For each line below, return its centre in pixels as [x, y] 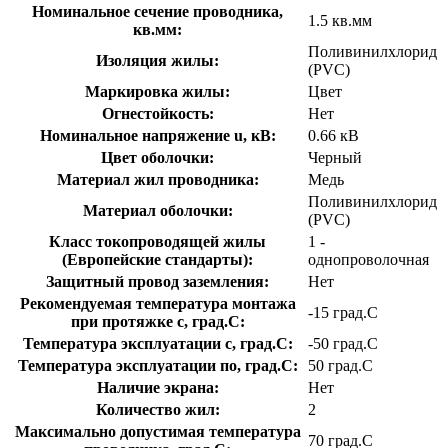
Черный [335, 157]
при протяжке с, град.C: [157, 321]
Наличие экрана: [157, 387]
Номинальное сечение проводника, [157, 11]
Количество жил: [157, 409]
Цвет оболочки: [157, 157]
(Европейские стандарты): [157, 259]
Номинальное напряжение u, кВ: [157, 135]
